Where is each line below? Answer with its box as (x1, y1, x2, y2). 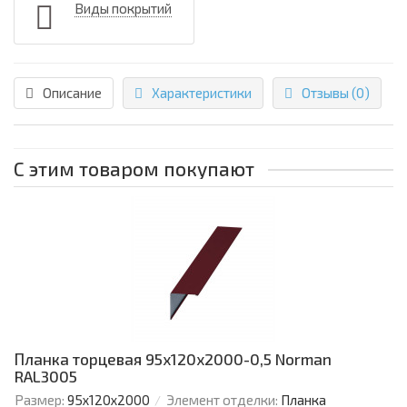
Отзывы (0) (302, 84, 370, 102)
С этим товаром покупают (14, 157, 254, 181)
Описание (43, 84, 102, 102)
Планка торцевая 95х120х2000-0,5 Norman (15, 350, 332, 369)
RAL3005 (15, 367, 77, 386)
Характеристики (152, 84, 252, 102)
